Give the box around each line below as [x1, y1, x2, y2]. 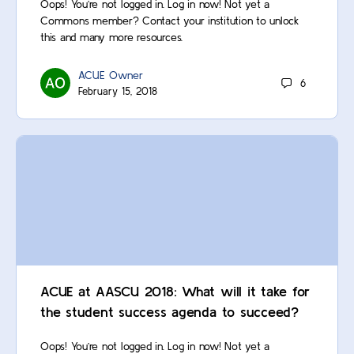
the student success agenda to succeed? [40, 303, 299, 321]
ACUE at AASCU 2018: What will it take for [40, 283, 311, 300]
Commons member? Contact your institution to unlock [40, 14, 299, 28]
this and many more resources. [40, 31, 183, 44]
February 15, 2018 [78, 85, 157, 98]
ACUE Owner [78, 69, 143, 82]
